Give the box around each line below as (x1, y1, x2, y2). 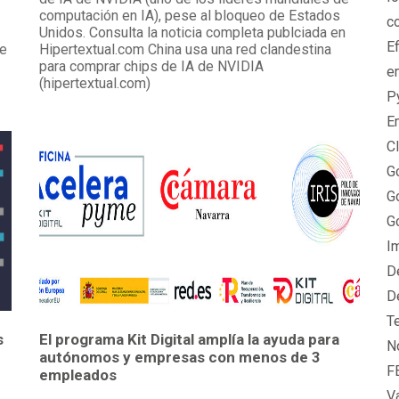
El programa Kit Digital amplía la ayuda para (39, 330, 339, 349)
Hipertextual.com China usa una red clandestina (39, 41, 331, 59)
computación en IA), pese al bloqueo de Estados (39, 7, 340, 25)
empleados (39, 366, 117, 385)
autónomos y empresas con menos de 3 (39, 348, 321, 367)
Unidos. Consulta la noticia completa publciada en (39, 24, 346, 42)
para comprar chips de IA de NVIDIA (39, 58, 264, 76)
